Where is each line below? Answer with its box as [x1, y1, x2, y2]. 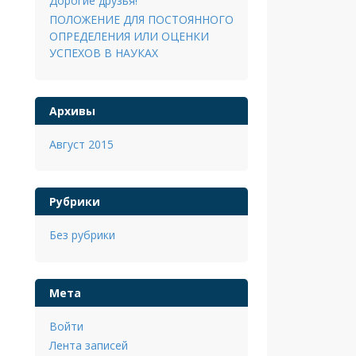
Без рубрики [48, 227, 115, 243]
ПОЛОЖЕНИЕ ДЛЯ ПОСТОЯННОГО [48, 11, 234, 27]
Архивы [48, 103, 95, 118]
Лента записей [48, 337, 128, 353]
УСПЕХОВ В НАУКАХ [48, 44, 158, 60]
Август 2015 [48, 136, 114, 152]
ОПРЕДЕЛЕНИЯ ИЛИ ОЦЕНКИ [48, 28, 209, 44]
